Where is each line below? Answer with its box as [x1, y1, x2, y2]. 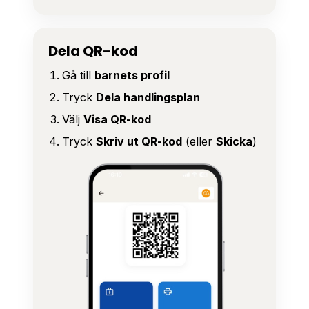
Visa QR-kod [83, 112, 151, 127]
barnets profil [94, 68, 170, 83]
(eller [182, 134, 216, 149]
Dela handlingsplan [96, 90, 200, 105]
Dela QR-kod [48, 41, 138, 61]
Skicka [216, 134, 252, 149]
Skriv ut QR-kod [96, 134, 182, 149]
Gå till [62, 68, 94, 83]
